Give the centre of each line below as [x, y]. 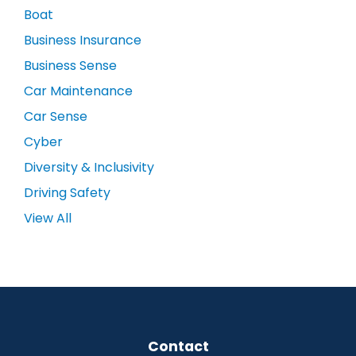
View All [48, 219]
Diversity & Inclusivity [89, 168]
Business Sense [70, 66]
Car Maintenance [78, 91]
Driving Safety [67, 193]
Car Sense [56, 117]
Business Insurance [83, 41]
